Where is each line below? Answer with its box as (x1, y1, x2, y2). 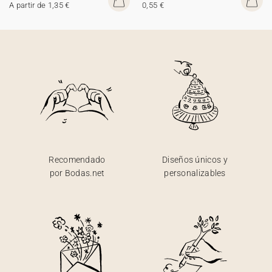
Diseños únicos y (162, 155, 228, 165)
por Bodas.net (49, 168, 105, 178)
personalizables (164, 168, 226, 178)
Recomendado (49, 155, 106, 165)
